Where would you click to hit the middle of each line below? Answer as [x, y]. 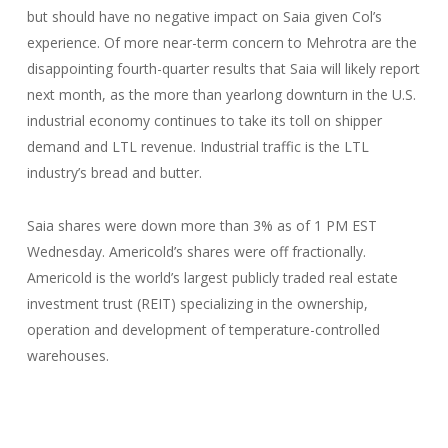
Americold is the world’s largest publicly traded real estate [212, 277]
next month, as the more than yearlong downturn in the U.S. [221, 94]
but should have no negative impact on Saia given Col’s [204, 16]
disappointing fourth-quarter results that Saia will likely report [223, 68]
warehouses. [67, 355]
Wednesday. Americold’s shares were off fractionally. [196, 251]
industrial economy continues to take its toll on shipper [204, 120]
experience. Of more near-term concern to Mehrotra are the [221, 42]
